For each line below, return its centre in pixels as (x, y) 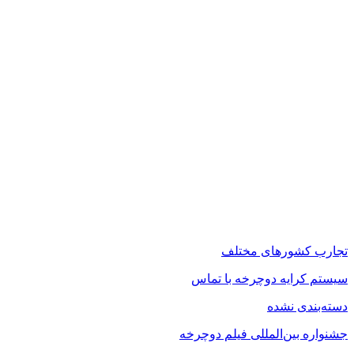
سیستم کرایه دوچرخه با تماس (269, 278)
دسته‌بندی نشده (307, 306)
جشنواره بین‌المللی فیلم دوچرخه (264, 333)
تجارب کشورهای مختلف (284, 250)
